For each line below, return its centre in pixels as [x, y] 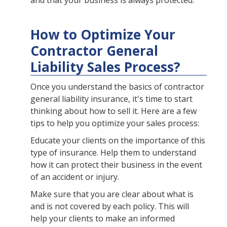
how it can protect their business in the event [116, 165]
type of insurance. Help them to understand [113, 153]
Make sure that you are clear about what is [112, 194]
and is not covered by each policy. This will [110, 206]
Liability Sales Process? [105, 67]
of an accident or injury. [75, 177]
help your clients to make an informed [103, 219]
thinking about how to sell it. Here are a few [113, 111]
